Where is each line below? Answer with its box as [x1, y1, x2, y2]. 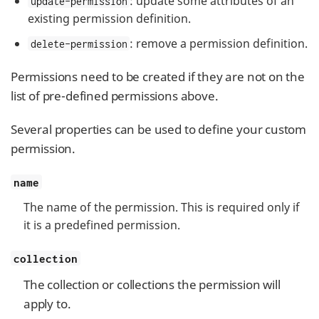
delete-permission [30, 37, 127, 50]
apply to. [23, 295, 71, 312]
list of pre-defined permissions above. [11, 87, 219, 104]
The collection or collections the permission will [23, 276, 281, 293]
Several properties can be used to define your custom [11, 120, 307, 137]
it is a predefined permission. [23, 216, 180, 233]
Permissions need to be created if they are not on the [11, 68, 305, 85]
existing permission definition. [28, 10, 191, 26]
